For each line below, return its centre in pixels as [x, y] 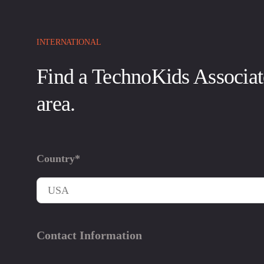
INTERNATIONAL [69, 42]
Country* [58, 158]
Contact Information [89, 235]
